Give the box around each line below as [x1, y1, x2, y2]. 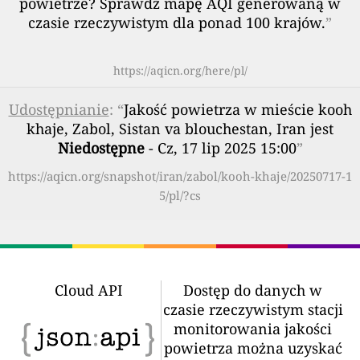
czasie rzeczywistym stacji [162, 300, 343, 319]
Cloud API [54, 280, 123, 300]
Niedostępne [57, 138, 145, 157]
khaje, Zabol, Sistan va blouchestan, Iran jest [27, 119, 333, 138]
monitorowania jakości [174, 319, 332, 338]
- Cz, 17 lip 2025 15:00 [144, 138, 297, 157]
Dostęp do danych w [183, 280, 322, 300]
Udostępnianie [8, 100, 109, 119]
